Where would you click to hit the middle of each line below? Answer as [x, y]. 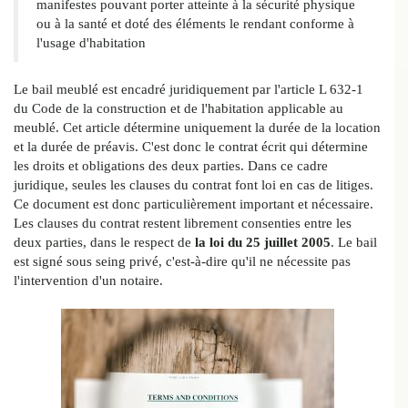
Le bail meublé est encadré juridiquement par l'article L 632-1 [189, 90]
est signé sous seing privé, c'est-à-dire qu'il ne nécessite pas [182, 262]
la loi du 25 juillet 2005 [263, 243]
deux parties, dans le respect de [104, 243]
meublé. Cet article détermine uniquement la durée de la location [197, 128]
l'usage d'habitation [91, 43]
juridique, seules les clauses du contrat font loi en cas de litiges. [194, 185]
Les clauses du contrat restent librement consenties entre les [183, 224]
